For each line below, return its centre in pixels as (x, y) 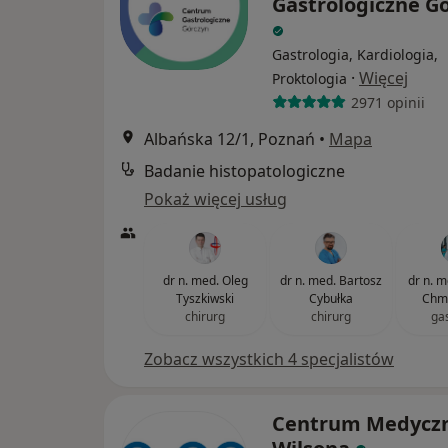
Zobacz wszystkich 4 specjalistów (269, 359)
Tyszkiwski (205, 299)
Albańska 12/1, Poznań (229, 139)
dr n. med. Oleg (205, 281)
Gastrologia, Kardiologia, (355, 55)
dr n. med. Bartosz (331, 281)
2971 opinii (387, 102)
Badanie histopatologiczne (244, 171)
